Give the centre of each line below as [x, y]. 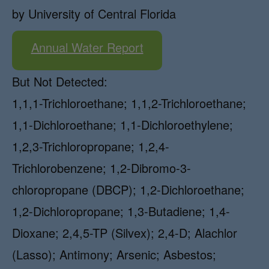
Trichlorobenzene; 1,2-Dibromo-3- [101, 168]
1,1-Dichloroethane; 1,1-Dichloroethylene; [122, 125]
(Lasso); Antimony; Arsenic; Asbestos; [114, 254]
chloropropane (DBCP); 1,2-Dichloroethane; [128, 189]
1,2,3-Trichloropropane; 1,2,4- [91, 146]
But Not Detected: [60, 81]
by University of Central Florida [94, 14]
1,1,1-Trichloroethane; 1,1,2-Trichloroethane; [129, 103]
